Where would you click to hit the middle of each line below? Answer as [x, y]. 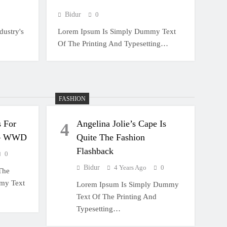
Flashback [95, 151]
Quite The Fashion [111, 137]
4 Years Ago [130, 167]
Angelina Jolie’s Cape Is [122, 124]
